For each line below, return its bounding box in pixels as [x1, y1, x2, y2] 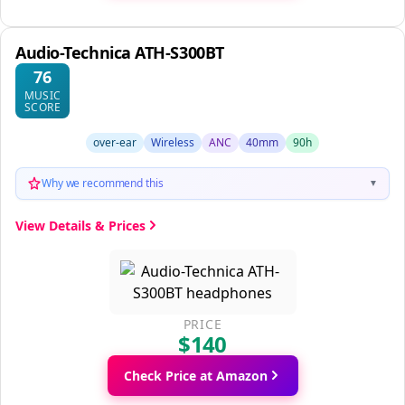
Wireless [151, 134, 194, 150]
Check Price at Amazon [123, 366, 268, 384]
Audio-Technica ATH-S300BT [15, 41, 224, 63]
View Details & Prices [15, 216, 146, 234]
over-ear [93, 134, 137, 150]
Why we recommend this [42, 174, 164, 191]
